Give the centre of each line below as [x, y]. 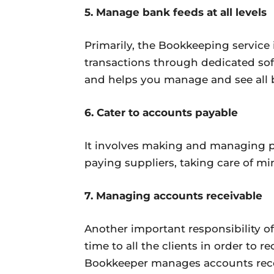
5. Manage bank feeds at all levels [176, 12]
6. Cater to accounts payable [161, 112]
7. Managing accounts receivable [173, 195]
